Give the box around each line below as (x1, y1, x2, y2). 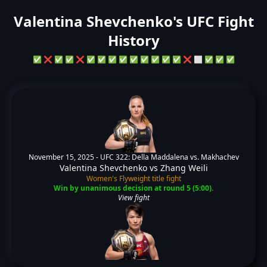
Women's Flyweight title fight (86, 173, 181, 184)
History (107, 30, 160, 50)
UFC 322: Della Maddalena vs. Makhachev (100, 152, 239, 162)
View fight (117, 193, 150, 203)
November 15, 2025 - (28, 152, 100, 162)
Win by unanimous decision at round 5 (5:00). (54, 183, 213, 193)
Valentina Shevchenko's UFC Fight (13, 11, 254, 31)
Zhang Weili (160, 162, 208, 173)
